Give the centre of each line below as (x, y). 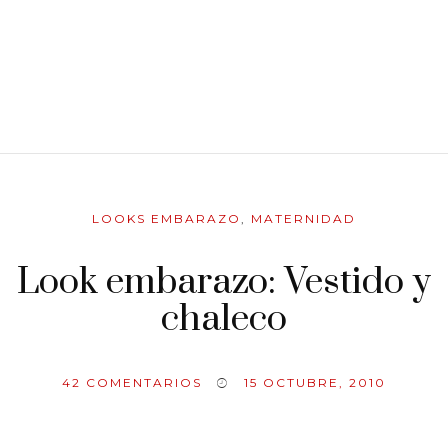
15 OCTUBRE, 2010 (315, 383)
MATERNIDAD (303, 219)
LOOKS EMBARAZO (166, 219)
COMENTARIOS (141, 383)
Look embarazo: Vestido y (224, 282)
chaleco (224, 319)
